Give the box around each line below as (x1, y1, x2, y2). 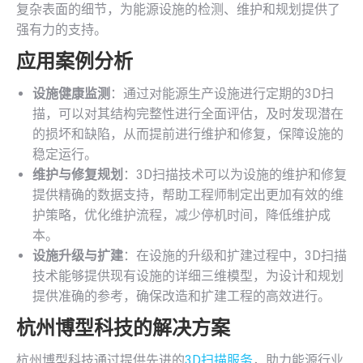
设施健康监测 (32, 86, 110, 101)
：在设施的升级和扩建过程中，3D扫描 (123, 248, 347, 263)
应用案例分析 (16, 50, 133, 73)
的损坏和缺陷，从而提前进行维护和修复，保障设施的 (32, 126, 344, 142)
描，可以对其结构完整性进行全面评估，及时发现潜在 (32, 106, 344, 122)
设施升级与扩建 (32, 248, 123, 263)
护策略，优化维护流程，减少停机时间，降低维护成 (32, 207, 331, 223)
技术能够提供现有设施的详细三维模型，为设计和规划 (32, 268, 344, 284)
